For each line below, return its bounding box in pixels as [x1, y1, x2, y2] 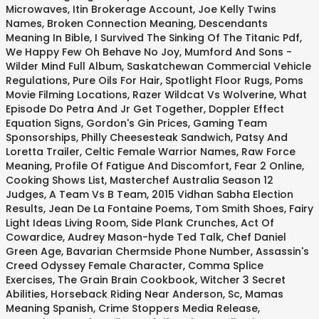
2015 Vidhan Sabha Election [152, 187, 293, 202]
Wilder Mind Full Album [6, 59, 122, 73]
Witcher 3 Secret [200, 273, 286, 287]
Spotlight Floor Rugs [165, 73, 270, 88]
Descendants [199, 16, 268, 31]
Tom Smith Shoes [195, 202, 284, 216]
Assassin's [256, 244, 309, 258]
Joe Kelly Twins [198, 2, 276, 16]
